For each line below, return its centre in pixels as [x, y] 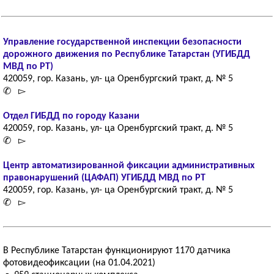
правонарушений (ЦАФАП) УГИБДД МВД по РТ [104, 178]
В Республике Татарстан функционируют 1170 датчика [117, 251]
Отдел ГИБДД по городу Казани [71, 116]
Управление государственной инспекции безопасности [122, 42]
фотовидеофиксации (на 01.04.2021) [79, 263]
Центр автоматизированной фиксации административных [129, 166]
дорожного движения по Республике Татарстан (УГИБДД [127, 54]
